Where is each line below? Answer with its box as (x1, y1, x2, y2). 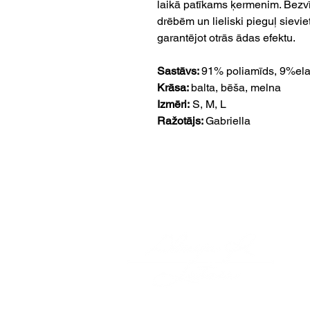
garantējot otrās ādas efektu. (157, 31, 298, 45)
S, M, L (190, 98, 226, 111)
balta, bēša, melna (191, 81, 281, 95)
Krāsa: (157, 81, 191, 95)
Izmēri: (157, 98, 190, 111)
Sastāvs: (157, 64, 201, 78)
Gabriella (206, 114, 250, 128)
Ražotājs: (157, 114, 206, 128)
